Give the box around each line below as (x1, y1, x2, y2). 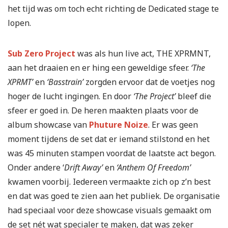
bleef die (176, 91, 211, 102)
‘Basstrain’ (47, 76, 83, 88)
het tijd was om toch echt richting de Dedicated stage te (8, 3, 219, 15)
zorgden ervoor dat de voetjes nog (83, 76, 215, 88)
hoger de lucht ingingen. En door (8, 91, 133, 102)
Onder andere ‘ (8, 162, 64, 174)
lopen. (8, 17, 31, 29)
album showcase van (8, 119, 89, 131)
